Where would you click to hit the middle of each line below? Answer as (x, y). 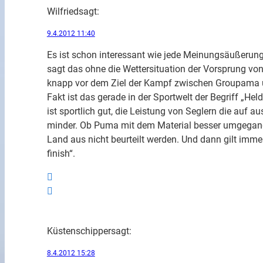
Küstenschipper (79, 231)
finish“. (61, 153)
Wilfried (63, 11)
